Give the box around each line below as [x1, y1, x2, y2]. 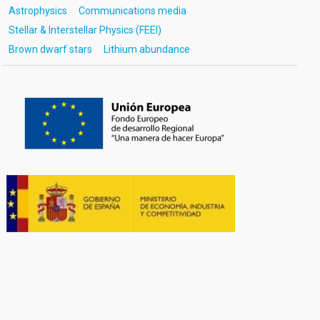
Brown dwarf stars [8, 44, 92, 55]
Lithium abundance [103, 44, 190, 55]
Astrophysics [8, 5, 67, 16]
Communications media [78, 5, 186, 16]
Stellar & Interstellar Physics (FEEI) [8, 24, 161, 36]
